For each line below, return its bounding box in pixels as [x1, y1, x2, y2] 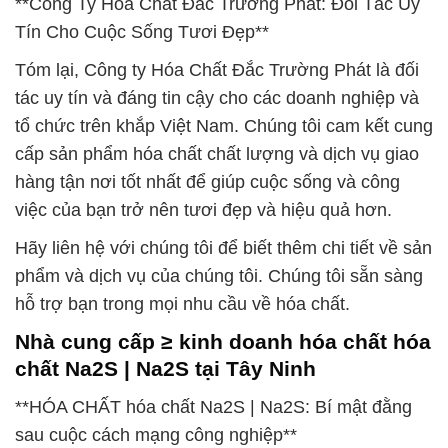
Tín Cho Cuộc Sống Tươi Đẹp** [15, 22, 269, 43]
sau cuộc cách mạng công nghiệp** [15, 425, 297, 445]
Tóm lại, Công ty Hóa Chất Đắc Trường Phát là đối [15, 60, 419, 81]
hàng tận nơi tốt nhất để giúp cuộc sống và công [15, 172, 400, 193]
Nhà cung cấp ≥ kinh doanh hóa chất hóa [15, 330, 431, 354]
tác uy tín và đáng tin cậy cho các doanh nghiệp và [15, 88, 419, 109]
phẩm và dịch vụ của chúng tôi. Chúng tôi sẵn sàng [15, 266, 423, 287]
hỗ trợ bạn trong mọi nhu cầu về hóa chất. [15, 294, 350, 315]
